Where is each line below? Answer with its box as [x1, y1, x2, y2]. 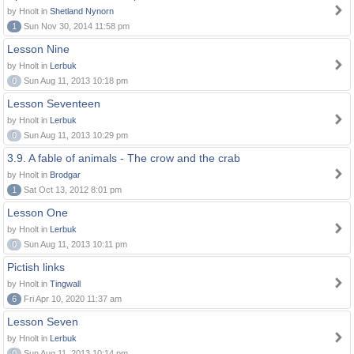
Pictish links [7, 261, 65, 273]
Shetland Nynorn [50, 6, 114, 16]
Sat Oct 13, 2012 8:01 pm [21, 185, 122, 194]
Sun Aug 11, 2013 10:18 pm [21, 76, 128, 85]
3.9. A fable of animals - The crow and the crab [7, 152, 240, 164]
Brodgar [50, 170, 81, 179]
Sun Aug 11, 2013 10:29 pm [21, 130, 128, 140]
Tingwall [50, 279, 81, 288]
